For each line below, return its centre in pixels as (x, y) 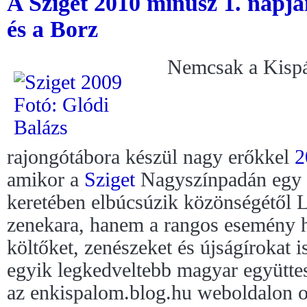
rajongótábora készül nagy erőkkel (151, 157)
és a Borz (52, 29)
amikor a (46, 179)
